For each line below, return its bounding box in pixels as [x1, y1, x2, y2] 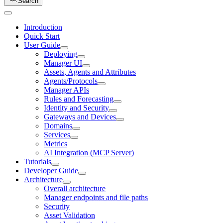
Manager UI [44, 58, 82, 67]
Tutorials [24, 157, 51, 166]
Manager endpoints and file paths [44, 193, 148, 202]
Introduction [24, 22, 62, 31]
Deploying [44, 49, 77, 58]
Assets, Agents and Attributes [44, 67, 136, 76]
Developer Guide [24, 166, 78, 175]
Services [44, 130, 70, 139]
